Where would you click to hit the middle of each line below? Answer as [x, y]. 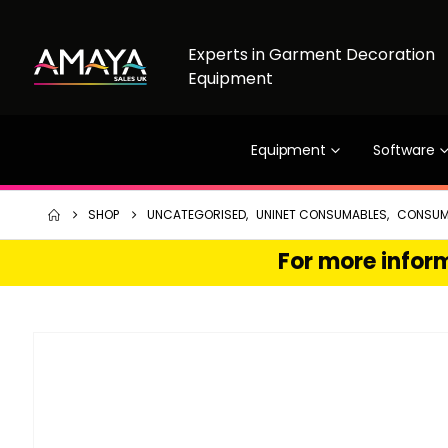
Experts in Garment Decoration [311, 55]
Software [403, 150]
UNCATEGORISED [196, 214]
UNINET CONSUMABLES [321, 214]
